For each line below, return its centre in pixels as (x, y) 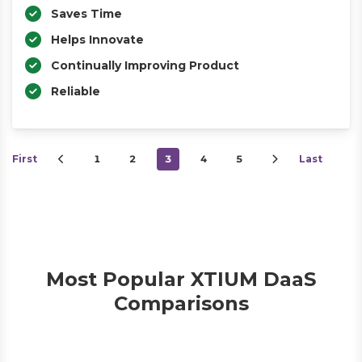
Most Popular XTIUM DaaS (181, 279)
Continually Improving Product (145, 65)
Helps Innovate (97, 40)
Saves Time (86, 14)
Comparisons (181, 303)
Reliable (76, 91)
